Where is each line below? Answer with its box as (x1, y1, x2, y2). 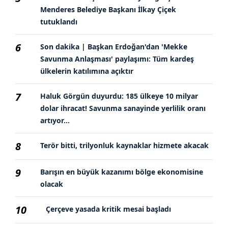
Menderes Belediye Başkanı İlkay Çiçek (40, 4, 176, 14)
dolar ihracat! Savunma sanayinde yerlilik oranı (40, 103, 206, 113)
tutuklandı (40, 16, 77, 26)
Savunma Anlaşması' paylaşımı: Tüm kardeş (40, 53, 194, 64)
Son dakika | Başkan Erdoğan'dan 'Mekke (40, 41, 187, 51)
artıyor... (40, 115, 70, 125)
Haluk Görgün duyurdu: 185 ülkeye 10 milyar (40, 91, 198, 101)
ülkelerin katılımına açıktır (40, 66, 133, 76)
